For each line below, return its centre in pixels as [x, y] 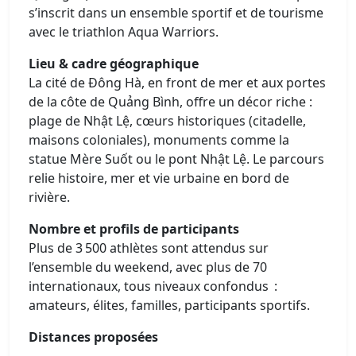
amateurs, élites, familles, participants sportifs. [169, 305]
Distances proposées [93, 337]
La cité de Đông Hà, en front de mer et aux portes [177, 82]
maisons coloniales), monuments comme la [159, 139]
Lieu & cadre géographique [114, 63]
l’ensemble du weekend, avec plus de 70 [148, 267]
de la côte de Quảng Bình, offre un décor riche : [170, 101]
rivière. [49, 197]
